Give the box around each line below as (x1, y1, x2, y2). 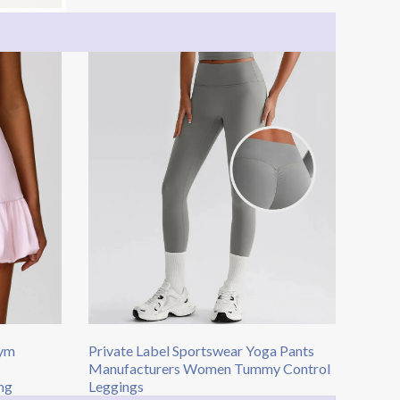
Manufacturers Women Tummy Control (87, 360, 330, 378)
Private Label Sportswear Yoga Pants (87, 342, 314, 360)
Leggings (87, 378, 144, 396)
